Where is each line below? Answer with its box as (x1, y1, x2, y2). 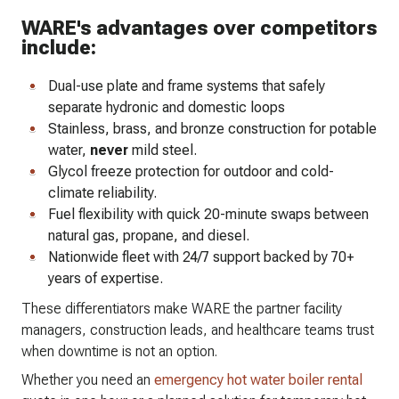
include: (21, 37, 96, 60)
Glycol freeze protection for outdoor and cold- (48, 163, 334, 181)
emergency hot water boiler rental (154, 371, 362, 389)
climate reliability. (48, 184, 157, 202)
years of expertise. (48, 270, 163, 288)
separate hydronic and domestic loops (48, 99, 285, 117)
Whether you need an (21, 371, 154, 389)
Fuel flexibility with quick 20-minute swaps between (48, 206, 369, 224)
